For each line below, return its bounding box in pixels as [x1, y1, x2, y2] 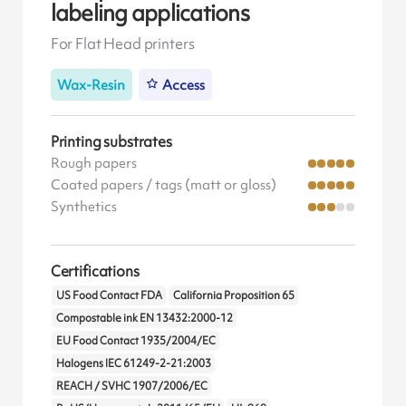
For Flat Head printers [50, 34, 195, 54]
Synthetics [50, 198, 117, 217]
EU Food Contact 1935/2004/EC [55, 333, 216, 348]
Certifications [50, 261, 140, 282]
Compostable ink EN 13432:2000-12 [55, 310, 233, 325]
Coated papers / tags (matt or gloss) [50, 176, 276, 195]
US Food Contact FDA [55, 287, 162, 303]
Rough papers [50, 154, 137, 173]
